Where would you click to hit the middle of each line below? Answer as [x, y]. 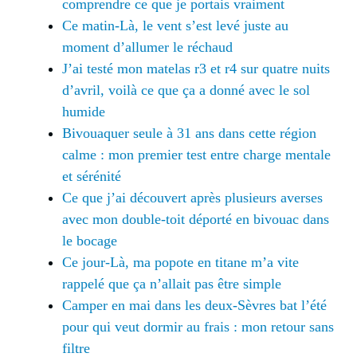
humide [84, 111]
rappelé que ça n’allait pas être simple [172, 283]
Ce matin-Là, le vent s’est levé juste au [175, 25]
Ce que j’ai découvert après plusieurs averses [192, 197]
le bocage [90, 240]
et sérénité [92, 176]
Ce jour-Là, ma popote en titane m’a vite [180, 262]
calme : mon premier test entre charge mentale [196, 154]
